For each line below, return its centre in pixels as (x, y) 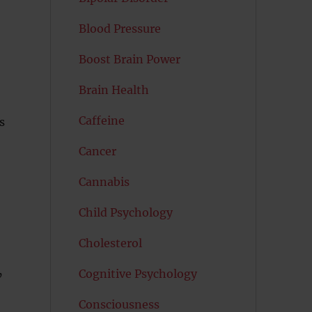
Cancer (97, 151)
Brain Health (114, 90)
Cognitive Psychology (138, 274)
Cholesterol (110, 243)
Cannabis (104, 182)
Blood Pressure (119, 29)
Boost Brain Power (129, 59)
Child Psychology (125, 212)
